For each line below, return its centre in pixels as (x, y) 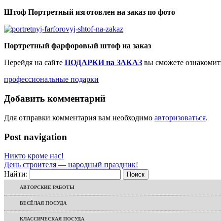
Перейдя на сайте (34, 63)
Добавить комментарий (55, 99)
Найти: (16, 174)
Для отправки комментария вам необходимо (79, 117)
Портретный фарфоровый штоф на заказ (77, 46)
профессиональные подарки (51, 79)
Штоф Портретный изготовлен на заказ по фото (90, 12)
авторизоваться (180, 117)
